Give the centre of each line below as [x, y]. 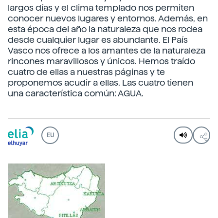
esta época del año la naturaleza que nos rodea [105, 29]
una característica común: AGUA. [76, 93]
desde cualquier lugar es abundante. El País [98, 40]
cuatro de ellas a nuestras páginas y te [86, 72]
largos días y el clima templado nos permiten [101, 8]
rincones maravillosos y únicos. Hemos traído [101, 61]
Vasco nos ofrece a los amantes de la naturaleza [107, 50]
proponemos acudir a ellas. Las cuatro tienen [100, 82]
